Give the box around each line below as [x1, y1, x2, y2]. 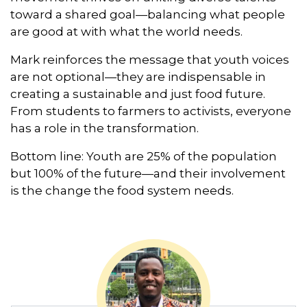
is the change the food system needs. [10, 183, 234, 197]
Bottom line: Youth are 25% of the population [10, 149, 277, 163]
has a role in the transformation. [10, 121, 199, 135]
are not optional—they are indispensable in [10, 69, 266, 84]
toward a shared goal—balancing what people [10, 7, 285, 21]
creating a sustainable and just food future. [10, 86, 265, 101]
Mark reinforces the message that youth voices [10, 52, 289, 66]
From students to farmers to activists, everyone [10, 103, 291, 118]
